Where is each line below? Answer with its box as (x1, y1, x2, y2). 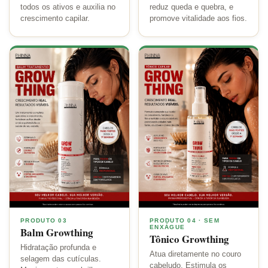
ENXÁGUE (150, 223, 185, 230)
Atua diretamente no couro (150, 249, 241, 258)
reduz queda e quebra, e (150, 3, 233, 12)
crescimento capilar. (20, 14, 90, 23)
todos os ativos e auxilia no (20, 3, 115, 12)
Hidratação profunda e (20, 243, 96, 252)
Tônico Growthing (150, 231, 229, 246)
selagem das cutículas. (20, 254, 101, 263)
